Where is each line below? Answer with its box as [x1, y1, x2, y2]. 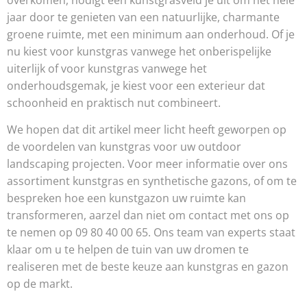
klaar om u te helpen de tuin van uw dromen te [7, 241, 249, 257]
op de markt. [7, 275, 73, 291]
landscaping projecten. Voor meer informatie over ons [7, 156, 288, 171]
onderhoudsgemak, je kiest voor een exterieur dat [7, 77, 265, 93]
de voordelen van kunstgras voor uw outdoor [7, 138, 241, 154]
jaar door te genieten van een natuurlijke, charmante [7, 9, 280, 25]
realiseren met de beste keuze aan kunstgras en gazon [7, 258, 288, 274]
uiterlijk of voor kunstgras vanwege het [7, 60, 207, 76]
